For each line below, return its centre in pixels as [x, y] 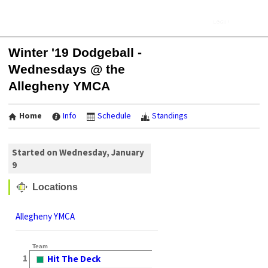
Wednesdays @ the [67, 69]
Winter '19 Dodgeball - [75, 52]
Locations [54, 187]
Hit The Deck [74, 258]
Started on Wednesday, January [78, 152]
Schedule [114, 115]
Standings [170, 115]
